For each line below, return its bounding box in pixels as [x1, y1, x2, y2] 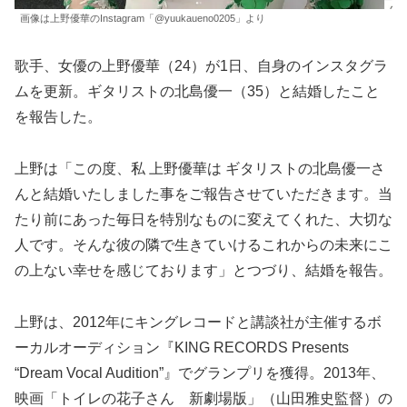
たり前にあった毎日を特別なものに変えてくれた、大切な [15, 211, 392, 227]
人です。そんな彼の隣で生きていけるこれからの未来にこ [15, 236, 392, 253]
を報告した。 [15, 109, 102, 125]
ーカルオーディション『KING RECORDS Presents [15, 339, 349, 355]
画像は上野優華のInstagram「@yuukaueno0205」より [20, 13, 265, 25]
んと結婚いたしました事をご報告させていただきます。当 [15, 185, 392, 202]
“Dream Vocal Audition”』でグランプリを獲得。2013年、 [15, 364, 385, 381]
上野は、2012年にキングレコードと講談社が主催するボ [15, 313, 382, 330]
